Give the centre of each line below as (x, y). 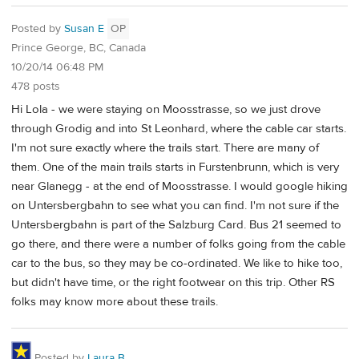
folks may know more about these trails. (115, 301)
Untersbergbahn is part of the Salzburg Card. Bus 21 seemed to (176, 224)
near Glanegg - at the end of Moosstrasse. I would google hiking (179, 186)
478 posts (36, 86)
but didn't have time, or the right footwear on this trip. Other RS (173, 282)
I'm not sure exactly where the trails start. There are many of (165, 147)
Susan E (84, 28)
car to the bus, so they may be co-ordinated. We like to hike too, (177, 263)
